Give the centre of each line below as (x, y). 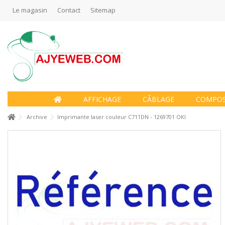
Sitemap (103, 10)
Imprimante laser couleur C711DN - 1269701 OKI (122, 117)
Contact (69, 10)
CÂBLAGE (158, 99)
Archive (37, 117)
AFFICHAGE (102, 99)
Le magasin (30, 10)
